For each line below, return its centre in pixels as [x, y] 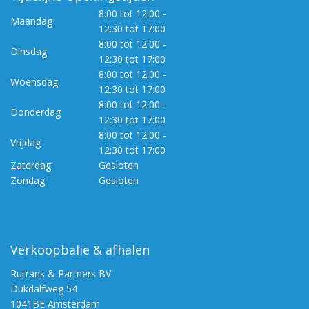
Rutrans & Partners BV [61, 274]
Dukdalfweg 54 [44, 289]
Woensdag [34, 82]
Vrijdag [26, 143]
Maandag [31, 21]
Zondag [28, 181]
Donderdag [36, 112]
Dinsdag [29, 52]
